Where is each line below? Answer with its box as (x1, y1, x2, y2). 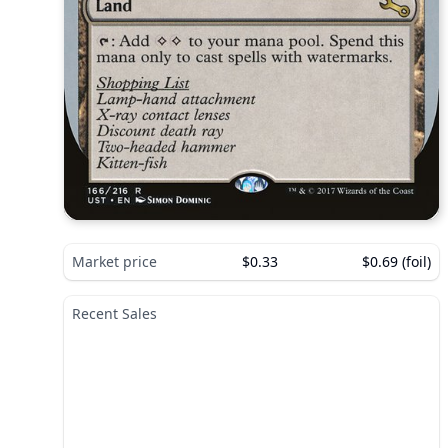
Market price (72, 251, 157, 271)
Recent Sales (72, 303, 157, 323)
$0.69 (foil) (362, 251, 431, 271)
